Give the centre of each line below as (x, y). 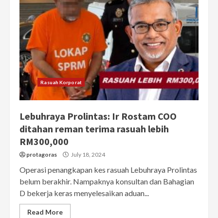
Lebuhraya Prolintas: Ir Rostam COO (98, 116)
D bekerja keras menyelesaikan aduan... (84, 193)
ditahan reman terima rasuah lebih (94, 129)
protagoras (42, 155)
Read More (45, 212)
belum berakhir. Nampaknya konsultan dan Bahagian (107, 182)
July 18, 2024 (88, 155)
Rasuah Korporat (61, 82)
